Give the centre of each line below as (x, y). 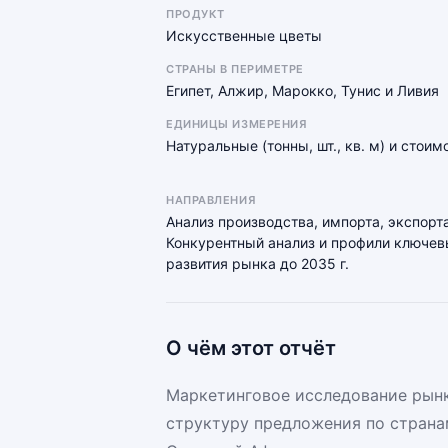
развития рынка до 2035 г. (257, 263)
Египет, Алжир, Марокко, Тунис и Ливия (302, 90)
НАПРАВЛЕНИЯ (211, 200)
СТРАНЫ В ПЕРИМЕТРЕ (235, 69)
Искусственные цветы (244, 35)
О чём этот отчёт (251, 348)
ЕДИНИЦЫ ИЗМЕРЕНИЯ (236, 124)
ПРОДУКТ (195, 14)
